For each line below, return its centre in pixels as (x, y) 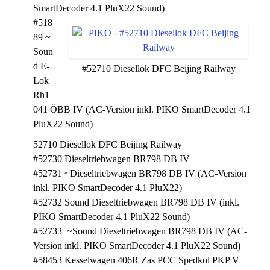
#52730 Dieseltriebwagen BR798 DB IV (111, 159)
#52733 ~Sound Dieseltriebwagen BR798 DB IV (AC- (140, 231)
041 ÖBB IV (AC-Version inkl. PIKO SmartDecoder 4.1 (142, 109)
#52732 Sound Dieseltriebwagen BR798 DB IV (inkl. (136, 202)
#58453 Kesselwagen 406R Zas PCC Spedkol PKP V (136, 260)
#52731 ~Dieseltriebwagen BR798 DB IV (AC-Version (140, 173)
